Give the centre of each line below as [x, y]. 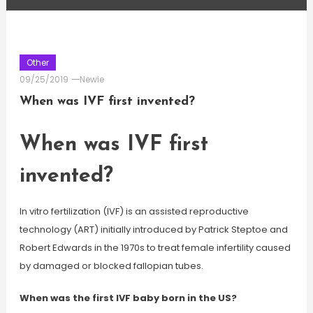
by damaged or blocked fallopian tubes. [111, 266]
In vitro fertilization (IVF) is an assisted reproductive [134, 211]
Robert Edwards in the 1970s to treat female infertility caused [155, 248]
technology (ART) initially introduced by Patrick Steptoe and [153, 230]
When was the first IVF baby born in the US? [128, 298]
